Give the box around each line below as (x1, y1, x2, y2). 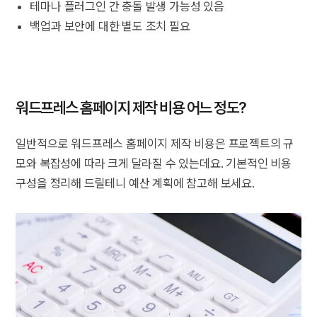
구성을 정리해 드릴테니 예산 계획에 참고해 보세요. (16, 175, 255, 190)
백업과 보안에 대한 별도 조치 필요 (30, 18, 190, 33)
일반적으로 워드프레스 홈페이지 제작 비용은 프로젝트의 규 (16, 136, 294, 151)
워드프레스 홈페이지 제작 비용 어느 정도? (16, 98, 246, 117)
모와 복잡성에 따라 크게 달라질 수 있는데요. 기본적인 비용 (16, 156, 292, 171)
